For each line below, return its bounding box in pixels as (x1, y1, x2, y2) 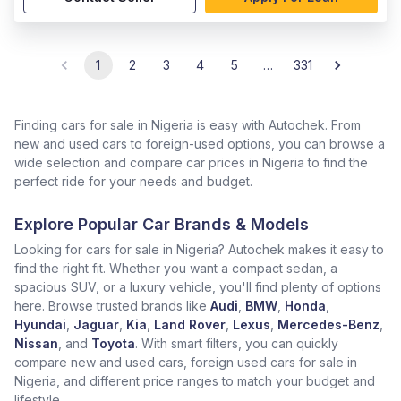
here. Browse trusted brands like (14, 298, 207, 313)
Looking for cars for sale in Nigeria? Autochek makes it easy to (14, 242, 384, 257)
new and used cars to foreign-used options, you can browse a (14, 136, 385, 151)
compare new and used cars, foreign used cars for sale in (14, 354, 357, 370)
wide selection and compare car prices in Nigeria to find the (14, 155, 368, 170)
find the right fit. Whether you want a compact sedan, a (14, 260, 337, 276)
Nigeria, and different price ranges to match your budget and (14, 373, 375, 388)
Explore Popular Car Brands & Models (14, 215, 309, 234)
